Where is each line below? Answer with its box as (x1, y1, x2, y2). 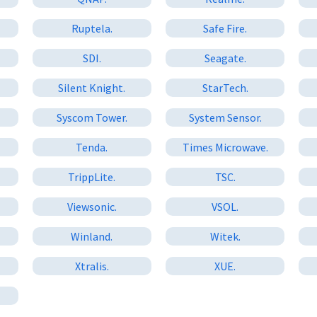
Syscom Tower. (56, 110, 127, 125)
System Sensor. (188, 110, 262, 125)
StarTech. (202, 80, 248, 95)
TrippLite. (68, 169, 116, 184)
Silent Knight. (58, 80, 126, 95)
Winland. (71, 229, 113, 243)
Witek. (209, 229, 241, 243)
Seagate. (204, 50, 246, 65)
